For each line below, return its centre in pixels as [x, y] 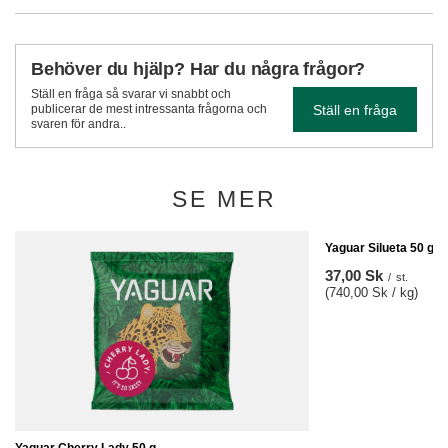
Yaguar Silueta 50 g [379, 248]
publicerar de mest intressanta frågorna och [149, 109]
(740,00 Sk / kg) [371, 292]
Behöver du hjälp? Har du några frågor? [198, 69]
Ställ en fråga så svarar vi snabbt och [131, 94]
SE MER [224, 199]
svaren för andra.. [78, 124]
